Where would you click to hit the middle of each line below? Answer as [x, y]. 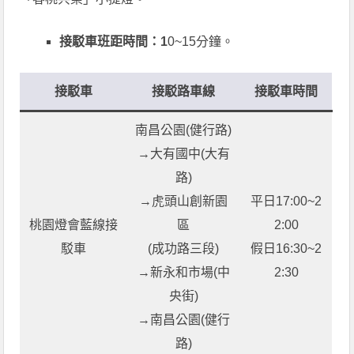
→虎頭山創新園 [184, 201]
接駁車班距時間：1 [114, 41]
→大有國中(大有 [183, 153]
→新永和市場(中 [183, 272]
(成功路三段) [184, 248]
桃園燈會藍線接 [74, 224]
